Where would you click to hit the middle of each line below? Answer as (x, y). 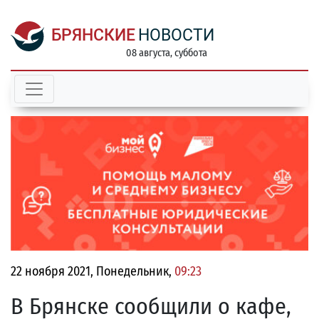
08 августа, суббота (167, 53)
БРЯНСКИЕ (93, 35)
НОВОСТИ (176, 35)
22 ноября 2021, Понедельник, (93, 272)
